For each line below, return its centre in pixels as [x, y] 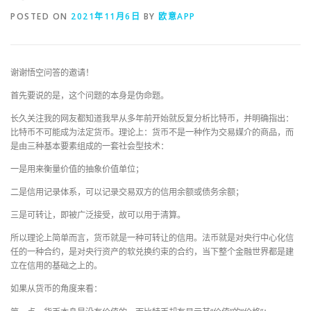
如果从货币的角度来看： [56, 289]
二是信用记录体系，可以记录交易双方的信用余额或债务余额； [127, 192]
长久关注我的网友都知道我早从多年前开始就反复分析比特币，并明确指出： [152, 118]
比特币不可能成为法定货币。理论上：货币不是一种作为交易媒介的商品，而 [152, 132]
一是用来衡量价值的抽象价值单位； [77, 169]
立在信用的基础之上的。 [56, 266]
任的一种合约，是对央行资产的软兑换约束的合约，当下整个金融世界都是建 [152, 252]
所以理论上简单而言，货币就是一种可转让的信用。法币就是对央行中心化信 [152, 238]
